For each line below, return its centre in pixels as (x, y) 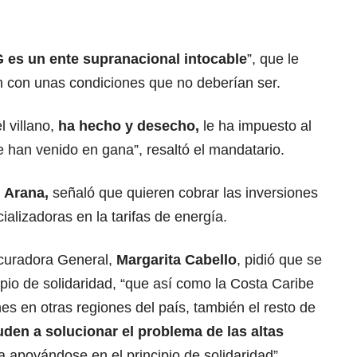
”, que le (273, 59)
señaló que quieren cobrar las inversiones (183, 193)
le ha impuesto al (255, 126)
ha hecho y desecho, (129, 126)
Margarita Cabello (177, 260)
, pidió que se (279, 260)
